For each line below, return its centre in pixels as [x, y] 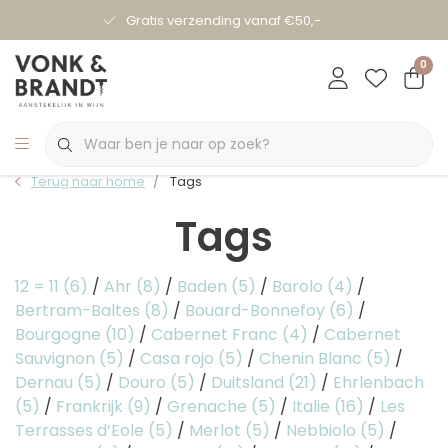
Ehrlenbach [378, 382]
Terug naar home [88, 181]
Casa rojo [179, 358]
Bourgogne [60, 334]
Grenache [209, 406]
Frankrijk [91, 406]
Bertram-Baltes [79, 310]
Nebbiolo [323, 430]
